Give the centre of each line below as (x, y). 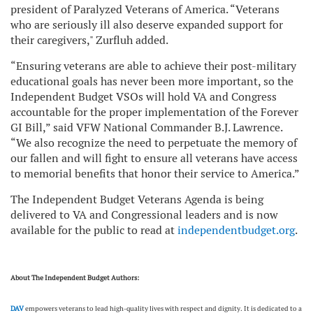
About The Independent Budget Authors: (75, 277)
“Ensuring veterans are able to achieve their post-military (153, 66)
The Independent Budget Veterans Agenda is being (137, 199)
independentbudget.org (236, 230)
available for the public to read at (94, 230)
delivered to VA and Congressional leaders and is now (144, 214)
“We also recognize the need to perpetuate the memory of (154, 143)
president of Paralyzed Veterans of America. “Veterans (145, 9)
